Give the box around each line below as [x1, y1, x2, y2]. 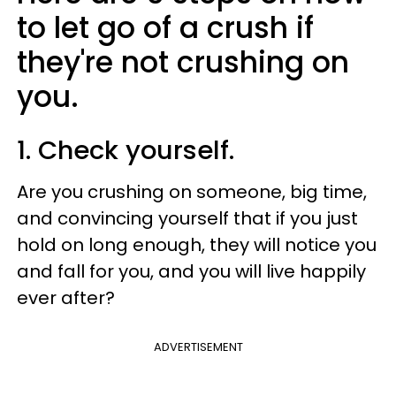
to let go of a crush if [17, 6, 314, 49]
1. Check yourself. [17, 132, 234, 168]
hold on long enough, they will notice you [17, 232, 377, 257]
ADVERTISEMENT [153, 338, 243, 355]
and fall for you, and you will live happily [17, 258, 366, 284]
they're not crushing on [17, 41, 349, 83]
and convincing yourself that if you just [17, 205, 358, 231]
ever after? [17, 285, 115, 310]
